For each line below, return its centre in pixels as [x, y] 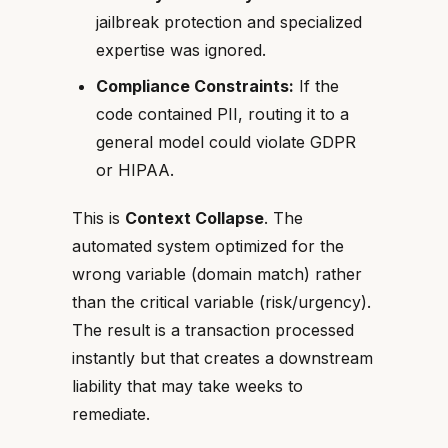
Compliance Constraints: [195, 86]
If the [316, 86]
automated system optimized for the [208, 246]
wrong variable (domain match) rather [217, 274]
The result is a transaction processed [213, 330]
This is [98, 218]
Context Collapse [194, 218]
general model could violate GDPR [226, 142]
